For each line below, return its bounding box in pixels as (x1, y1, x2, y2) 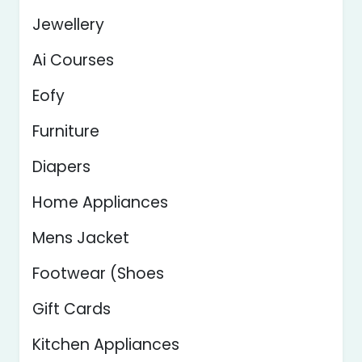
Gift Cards (32, 298, 111, 321)
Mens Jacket (32, 227, 129, 250)
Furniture (32, 120, 99, 143)
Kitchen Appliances (32, 334, 179, 356)
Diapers (32, 156, 90, 179)
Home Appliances (32, 192, 168, 214)
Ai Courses (32, 49, 114, 72)
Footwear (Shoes (32, 263, 164, 285)
